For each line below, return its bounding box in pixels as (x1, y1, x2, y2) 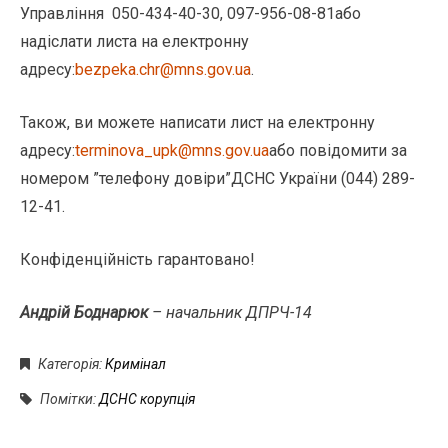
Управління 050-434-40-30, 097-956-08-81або (20, 3, 361, 23)
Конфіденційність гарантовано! (20, 249, 255, 269)
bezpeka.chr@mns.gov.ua (75, 59, 251, 79)
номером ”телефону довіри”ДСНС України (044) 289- (20, 168, 415, 188)
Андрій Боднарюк (20, 302, 148, 322)
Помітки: (37, 390, 99, 407)
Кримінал (105, 355, 166, 372)
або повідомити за (269, 140, 407, 160)
